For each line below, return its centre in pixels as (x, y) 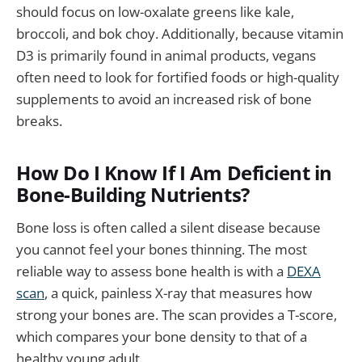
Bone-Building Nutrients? (133, 194)
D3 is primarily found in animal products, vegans (166, 55)
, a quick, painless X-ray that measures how (178, 293)
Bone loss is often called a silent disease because (168, 228)
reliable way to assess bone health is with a (152, 271)
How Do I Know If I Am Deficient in (174, 173)
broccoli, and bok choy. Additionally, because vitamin (180, 33)
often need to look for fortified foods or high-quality (178, 77)
